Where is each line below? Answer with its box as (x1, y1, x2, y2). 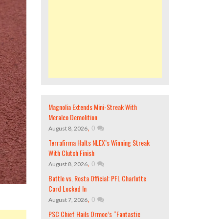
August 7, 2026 (48, 196, 88, 203)
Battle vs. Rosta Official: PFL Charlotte (48, 173, 146, 183)
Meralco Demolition (48, 112, 97, 122)
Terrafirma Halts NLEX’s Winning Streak (48, 137, 150, 148)
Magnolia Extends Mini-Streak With (48, 102, 137, 112)
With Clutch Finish (48, 148, 94, 158)
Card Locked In (48, 183, 87, 194)
